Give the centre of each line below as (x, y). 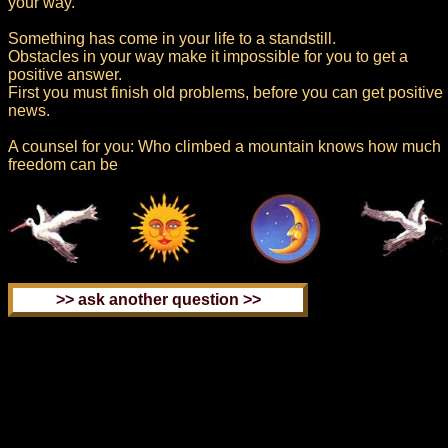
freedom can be (63, 165)
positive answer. (65, 75)
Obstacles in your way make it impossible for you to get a (208, 57)
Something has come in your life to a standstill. (172, 39)
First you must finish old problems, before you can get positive (225, 93)
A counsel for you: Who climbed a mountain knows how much (224, 147)
